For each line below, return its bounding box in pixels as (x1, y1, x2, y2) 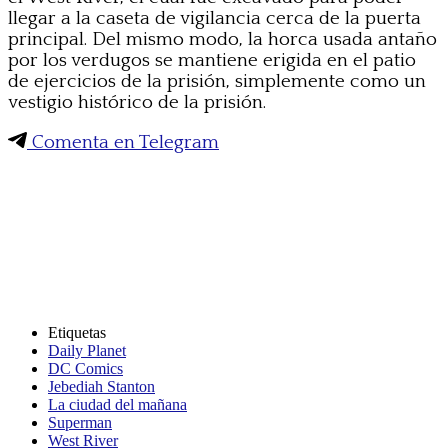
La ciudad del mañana (48, 395, 187, 413)
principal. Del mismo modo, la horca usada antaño (8, 28, 437, 50)
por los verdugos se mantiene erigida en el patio (8, 49, 416, 71)
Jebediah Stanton (48, 377, 155, 395)
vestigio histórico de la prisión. (8, 91, 266, 113)
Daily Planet (48, 341, 126, 359)
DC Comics (48, 359, 123, 377)
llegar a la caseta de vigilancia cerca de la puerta (8, 7, 421, 29)
